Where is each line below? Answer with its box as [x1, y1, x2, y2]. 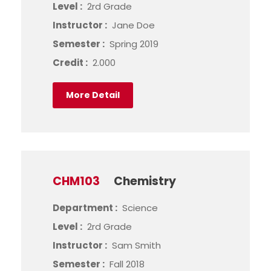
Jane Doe [112, 19, 155, 31]
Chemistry [114, 173, 176, 189]
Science [122, 201, 158, 214]
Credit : [53, 56, 90, 69]
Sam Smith [112, 239, 161, 252]
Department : [53, 201, 119, 214]
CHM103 [53, 173, 100, 189]
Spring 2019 [109, 38, 158, 50]
